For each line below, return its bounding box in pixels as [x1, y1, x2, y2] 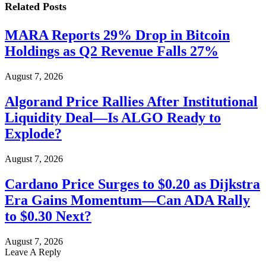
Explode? [5, 125, 62, 141]
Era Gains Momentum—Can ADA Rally [5, 192, 250, 208]
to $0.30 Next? [5, 208, 91, 224]
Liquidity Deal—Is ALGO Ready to [5, 109, 221, 125]
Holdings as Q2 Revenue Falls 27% [5, 43, 218, 59]
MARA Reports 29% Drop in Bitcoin [5, 27, 230, 43]
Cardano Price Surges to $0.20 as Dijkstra [5, 176, 260, 192]
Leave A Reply [5, 246, 61, 257]
